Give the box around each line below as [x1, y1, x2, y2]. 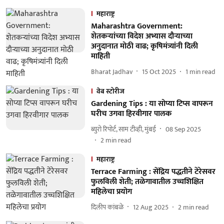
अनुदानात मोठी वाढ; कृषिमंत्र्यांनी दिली [90, 39, 198, 53]
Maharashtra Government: [90, 19, 182, 33]
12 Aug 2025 [132, 201, 168, 213]
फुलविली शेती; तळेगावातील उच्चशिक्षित [90, 175, 203, 188]
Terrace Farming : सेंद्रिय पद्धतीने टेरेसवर [90, 165, 215, 178]
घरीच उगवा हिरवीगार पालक [90, 107, 171, 120]
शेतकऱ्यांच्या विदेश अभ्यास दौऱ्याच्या [90, 29, 192, 43]
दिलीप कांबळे [90, 201, 123, 213]
